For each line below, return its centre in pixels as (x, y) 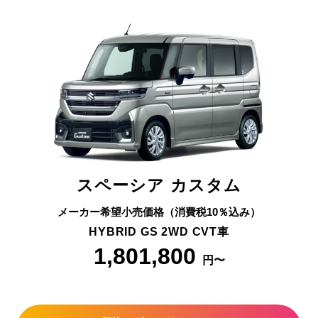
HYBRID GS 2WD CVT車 (159, 231)
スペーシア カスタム (159, 186)
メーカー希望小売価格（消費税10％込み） (159, 212)
